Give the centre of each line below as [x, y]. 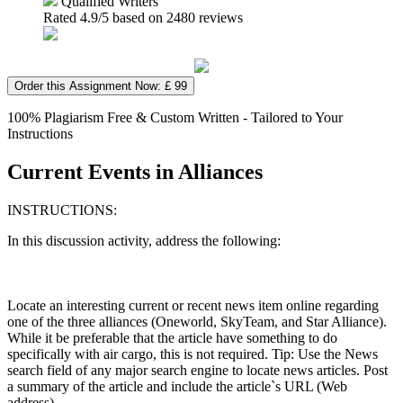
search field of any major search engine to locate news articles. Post [197, 370]
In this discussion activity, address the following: [144, 240]
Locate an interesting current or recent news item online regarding [193, 305]
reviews [219, 17]
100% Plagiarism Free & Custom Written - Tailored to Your [175, 117]
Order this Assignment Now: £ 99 [101, 85]
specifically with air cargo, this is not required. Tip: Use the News [193, 354]
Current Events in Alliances [135, 171]
